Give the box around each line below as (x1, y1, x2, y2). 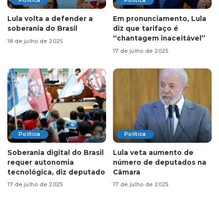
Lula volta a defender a (7, 15, 93, 23)
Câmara (113, 168, 140, 176)
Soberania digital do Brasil (7, 148, 104, 156)
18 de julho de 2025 (7, 37, 63, 44)
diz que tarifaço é (113, 24, 178, 33)
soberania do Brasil (7, 24, 77, 33)
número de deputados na (113, 158, 206, 166)
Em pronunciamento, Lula (113, 15, 206, 23)
